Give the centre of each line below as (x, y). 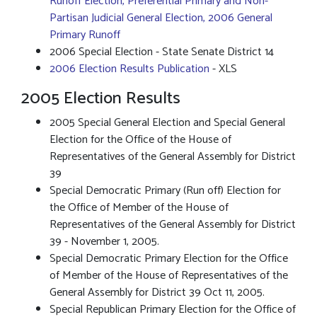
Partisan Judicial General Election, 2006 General (161, 18)
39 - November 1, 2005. (104, 242)
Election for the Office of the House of (140, 140)
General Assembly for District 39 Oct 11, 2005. (157, 293)
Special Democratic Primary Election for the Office (169, 259)
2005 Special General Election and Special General (167, 123)
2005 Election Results (103, 99)
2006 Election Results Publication (129, 69)
